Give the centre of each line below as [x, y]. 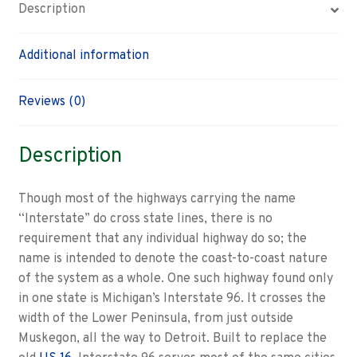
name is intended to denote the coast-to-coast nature [173, 259]
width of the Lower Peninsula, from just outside [155, 318]
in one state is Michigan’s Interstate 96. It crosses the [172, 298]
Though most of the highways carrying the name [157, 199]
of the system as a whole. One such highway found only [175, 279]
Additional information [83, 56]
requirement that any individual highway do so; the [162, 239]
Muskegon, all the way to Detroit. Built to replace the [172, 338]
